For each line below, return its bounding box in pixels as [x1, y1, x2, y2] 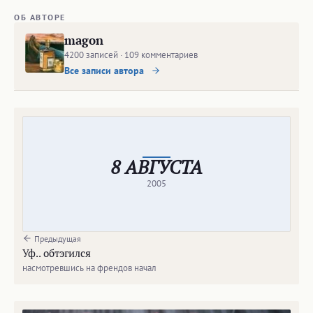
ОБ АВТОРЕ [14, 12, 66, 22]
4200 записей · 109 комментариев [64, 49, 198, 61]
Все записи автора [64, 64, 147, 77]
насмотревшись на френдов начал [22, 262, 156, 274]
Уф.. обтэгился [22, 246, 91, 260]
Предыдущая [32, 233, 81, 244]
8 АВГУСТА [110, 155, 203, 179]
